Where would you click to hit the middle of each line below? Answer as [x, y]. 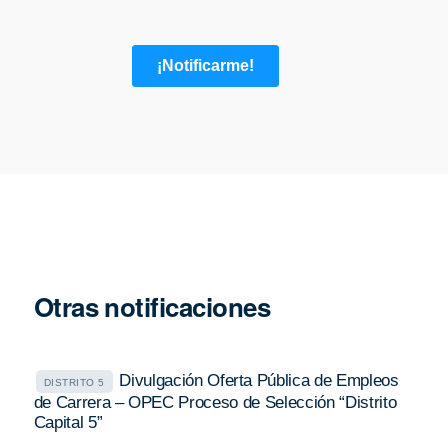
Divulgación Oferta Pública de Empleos [259, 381]
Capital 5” [68, 423]
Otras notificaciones [152, 307]
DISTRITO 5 [74, 383]
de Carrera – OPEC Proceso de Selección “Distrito [215, 403]
